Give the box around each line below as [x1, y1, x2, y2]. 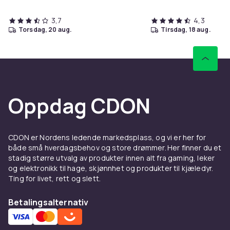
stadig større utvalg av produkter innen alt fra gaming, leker [8, 152, 215, 163]
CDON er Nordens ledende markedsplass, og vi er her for [8, 132, 206, 142]
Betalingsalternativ [8, 196, 89, 208]
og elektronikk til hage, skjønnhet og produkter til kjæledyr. [8, 163, 214, 173]
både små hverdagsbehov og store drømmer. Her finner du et [8, 142, 222, 152]
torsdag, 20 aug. [23, 25, 72, 34]
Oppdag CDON [8, 91, 150, 120]
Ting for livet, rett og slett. [8, 173, 101, 183]
